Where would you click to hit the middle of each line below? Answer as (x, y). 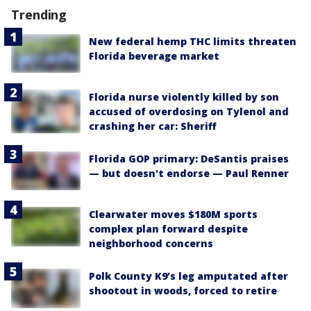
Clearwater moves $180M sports (173, 215)
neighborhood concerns (151, 244)
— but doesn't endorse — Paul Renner (189, 174)
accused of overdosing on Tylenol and (189, 112)
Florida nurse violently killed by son (184, 97)
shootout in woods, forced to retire (183, 291)
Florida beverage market (154, 56)
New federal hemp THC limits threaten (193, 41)
